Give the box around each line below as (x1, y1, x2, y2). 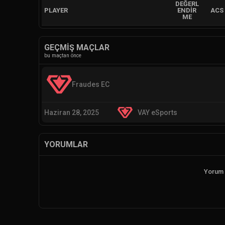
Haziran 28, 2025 (44, 108, 99, 117)
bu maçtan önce (44, 52, 81, 59)
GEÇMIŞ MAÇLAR (44, 43, 109, 52)
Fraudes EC (72, 80, 109, 88)
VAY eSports (137, 108, 177, 117)
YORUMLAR (44, 140, 88, 149)
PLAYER (44, 7, 68, 14)
